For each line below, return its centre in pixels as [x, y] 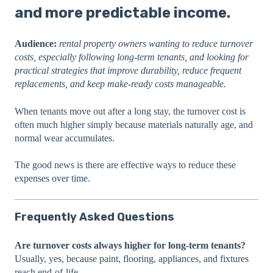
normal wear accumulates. [65, 138]
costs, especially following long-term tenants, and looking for [132, 57]
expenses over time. [52, 179]
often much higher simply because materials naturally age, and [134, 124]
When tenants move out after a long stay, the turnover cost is [130, 111]
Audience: [36, 44]
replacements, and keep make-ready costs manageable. [120, 84]
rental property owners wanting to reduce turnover [155, 44]
